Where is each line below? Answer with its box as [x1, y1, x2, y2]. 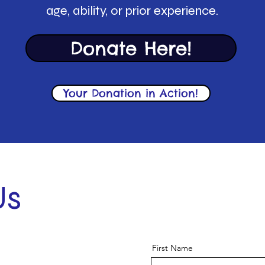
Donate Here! [70, 37, 192, 60]
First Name [152, 243, 193, 253]
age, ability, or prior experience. [46, 3, 218, 18]
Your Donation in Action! [64, 86, 198, 100]
